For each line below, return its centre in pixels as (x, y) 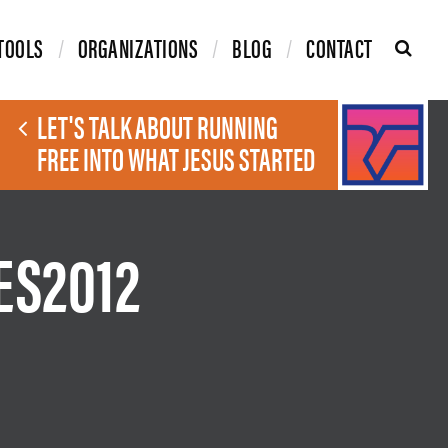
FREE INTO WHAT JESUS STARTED (176, 157)
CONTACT (339, 47)
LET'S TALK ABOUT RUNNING (157, 125)
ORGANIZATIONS (138, 47)
